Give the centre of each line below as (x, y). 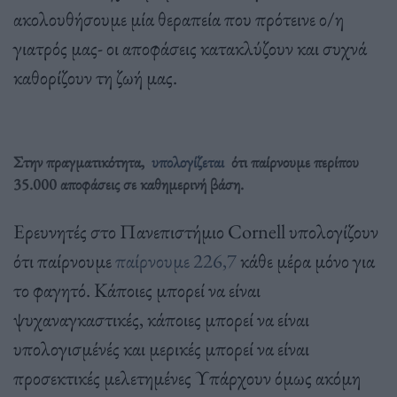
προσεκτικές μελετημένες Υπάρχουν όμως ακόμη (187, 377)
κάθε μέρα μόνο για (306, 260)
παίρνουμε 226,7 (176, 260)
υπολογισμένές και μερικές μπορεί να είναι (161, 348)
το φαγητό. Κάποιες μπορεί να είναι (137, 289)
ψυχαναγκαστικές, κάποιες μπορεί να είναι (161, 319)
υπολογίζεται (188, 161)
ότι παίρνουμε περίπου (293, 161)
